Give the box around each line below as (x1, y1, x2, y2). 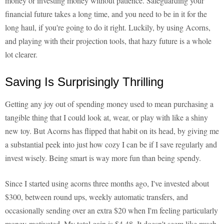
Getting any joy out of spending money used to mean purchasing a (5, 98, 213, 109)
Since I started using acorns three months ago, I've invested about (5, 178, 209, 189)
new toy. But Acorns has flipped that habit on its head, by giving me (5, 125, 219, 136)
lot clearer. (5, 49, 37, 60)
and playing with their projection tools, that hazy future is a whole (5, 35, 211, 46)
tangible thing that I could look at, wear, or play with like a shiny (5, 112, 208, 123)
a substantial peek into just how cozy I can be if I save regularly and (5, 139, 217, 150)
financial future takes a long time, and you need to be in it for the (5, 8, 207, 19)
